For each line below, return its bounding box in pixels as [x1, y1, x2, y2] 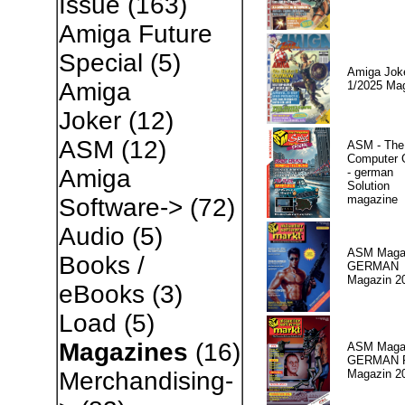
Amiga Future [58, 20, 212, 48]
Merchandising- [58, 367, 233, 395]
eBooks [58, 280, 145, 308]
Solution [346, 178, 390, 193]
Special [58, 49, 143, 77]
